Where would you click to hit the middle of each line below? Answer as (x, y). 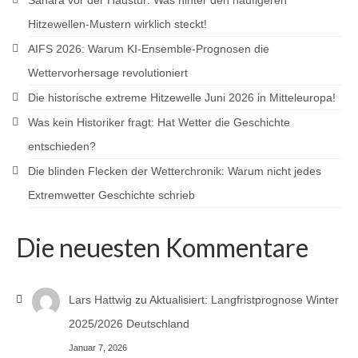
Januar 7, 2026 (97, 348)
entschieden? (62, 146)
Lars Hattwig (100, 300)
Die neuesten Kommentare (162, 247)
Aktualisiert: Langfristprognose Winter (244, 300)
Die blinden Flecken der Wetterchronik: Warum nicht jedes (175, 171)
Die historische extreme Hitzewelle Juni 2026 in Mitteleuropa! (182, 97)
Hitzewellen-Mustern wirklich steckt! (117, 24)
